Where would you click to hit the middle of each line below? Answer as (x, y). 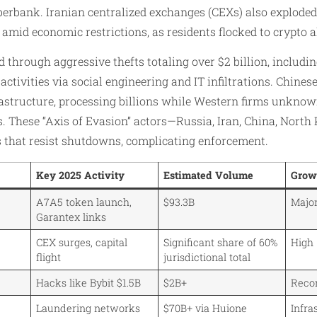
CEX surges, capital (82, 243)
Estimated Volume (209, 175)
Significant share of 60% (221, 243)
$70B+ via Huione (206, 309)
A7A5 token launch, (84, 202)
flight (49, 258)
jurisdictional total (209, 258)
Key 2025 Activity (81, 175)
